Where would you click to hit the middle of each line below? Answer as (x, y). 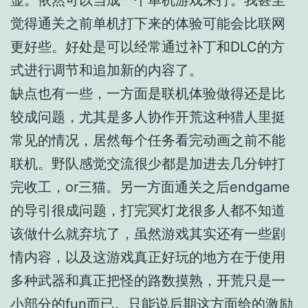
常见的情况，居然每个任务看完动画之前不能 (148, 141)
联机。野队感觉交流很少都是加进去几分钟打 (148, 164)
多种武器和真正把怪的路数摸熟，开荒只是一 (148, 281)
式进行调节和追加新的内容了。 (107, 70)
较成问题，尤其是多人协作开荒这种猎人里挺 (148, 117)
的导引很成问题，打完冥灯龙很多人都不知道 (148, 211)
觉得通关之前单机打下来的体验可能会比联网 (148, 24)
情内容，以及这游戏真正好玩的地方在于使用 (148, 257)
